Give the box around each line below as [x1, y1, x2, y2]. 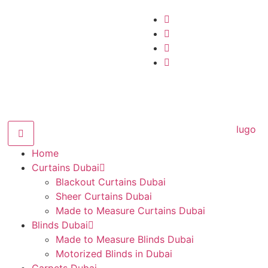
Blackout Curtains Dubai [56, 176, 166, 188]
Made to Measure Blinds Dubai [56, 233, 194, 245]
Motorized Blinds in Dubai [56, 248, 173, 260]
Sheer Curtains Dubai [56, 190, 153, 202]
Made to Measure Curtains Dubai [56, 205, 206, 217]
